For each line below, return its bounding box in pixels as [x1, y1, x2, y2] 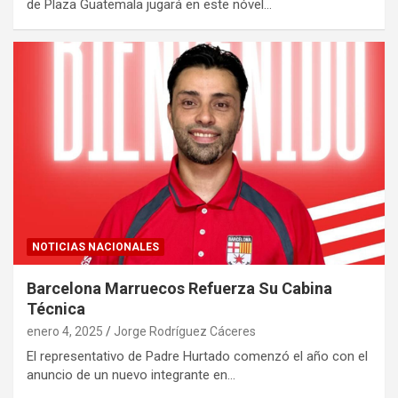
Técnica [27, 298, 85, 318]
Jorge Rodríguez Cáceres [114, 323, 256, 338]
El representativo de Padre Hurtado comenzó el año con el [27, 347, 368, 364]
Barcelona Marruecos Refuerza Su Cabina [27, 278, 332, 298]
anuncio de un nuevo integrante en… [27, 366, 235, 383]
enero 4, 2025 [27, 323, 103, 338]
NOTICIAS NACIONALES [32, 240, 159, 253]
